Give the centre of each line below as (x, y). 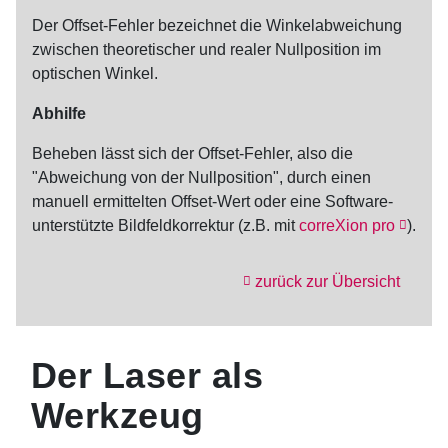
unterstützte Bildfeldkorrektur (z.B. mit (165, 225)
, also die (321, 153)
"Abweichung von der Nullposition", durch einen (201, 177)
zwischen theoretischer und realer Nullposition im (206, 49)
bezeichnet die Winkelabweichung (278, 25)
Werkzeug (117, 415)
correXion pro (347, 225)
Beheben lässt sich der (115, 153)
